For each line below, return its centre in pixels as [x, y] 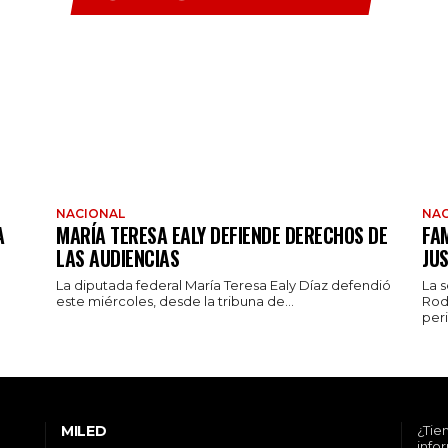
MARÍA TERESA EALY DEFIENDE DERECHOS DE [221, 235]
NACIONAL [90, 214]
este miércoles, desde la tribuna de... [175, 301]
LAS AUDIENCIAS [117, 258]
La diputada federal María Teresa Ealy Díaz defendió [223, 285]
